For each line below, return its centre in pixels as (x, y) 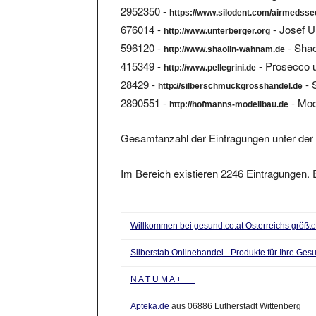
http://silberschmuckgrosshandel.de (231, 73)
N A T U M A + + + (163, 266)
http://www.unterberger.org (217, 18)
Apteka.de (150, 293)
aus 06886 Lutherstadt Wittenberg (235, 293)
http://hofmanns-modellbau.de (229, 91)
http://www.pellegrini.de (210, 55)
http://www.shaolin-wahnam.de (225, 36)
